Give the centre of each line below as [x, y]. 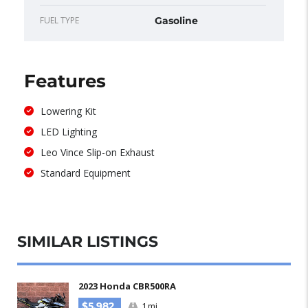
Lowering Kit [69, 111]
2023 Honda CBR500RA [127, 286]
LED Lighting [69, 131]
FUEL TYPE [59, 20]
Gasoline [176, 20]
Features [65, 81]
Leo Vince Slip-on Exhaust [98, 152]
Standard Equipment [86, 173]
